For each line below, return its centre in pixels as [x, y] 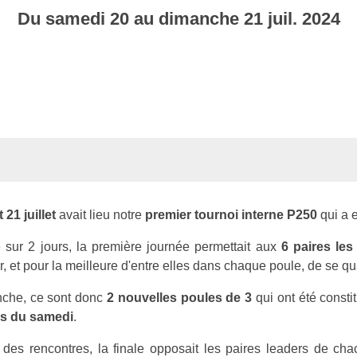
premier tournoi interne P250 [231, 214]
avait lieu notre [100, 214]
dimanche [201, 18]
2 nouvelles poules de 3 [179, 297]
